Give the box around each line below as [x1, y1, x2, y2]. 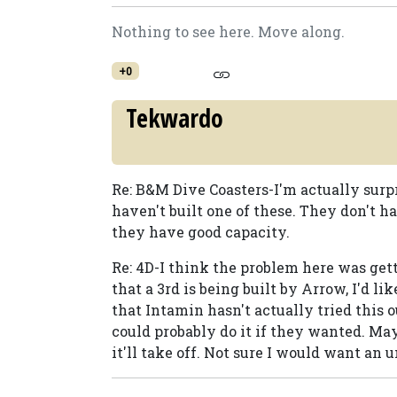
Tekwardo [126, 101, 223, 135]
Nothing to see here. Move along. [112, 22, 345, 41]
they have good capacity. [112, 222, 290, 241]
